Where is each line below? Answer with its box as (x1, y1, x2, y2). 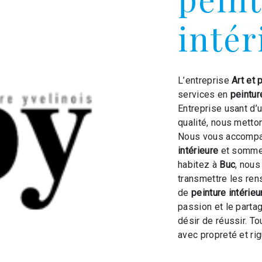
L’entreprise (178, 75, 232, 86)
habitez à (178, 159, 220, 170)
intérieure (178, 145, 219, 156)
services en (178, 89, 230, 100)
